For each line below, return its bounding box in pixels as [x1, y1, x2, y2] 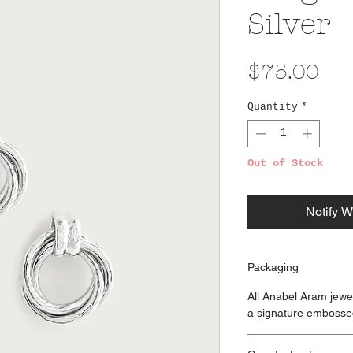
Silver [247, 6, 331, 41]
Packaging [247, 261, 299, 274]
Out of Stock [247, 157, 323, 170]
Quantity [247, 100, 298, 113]
